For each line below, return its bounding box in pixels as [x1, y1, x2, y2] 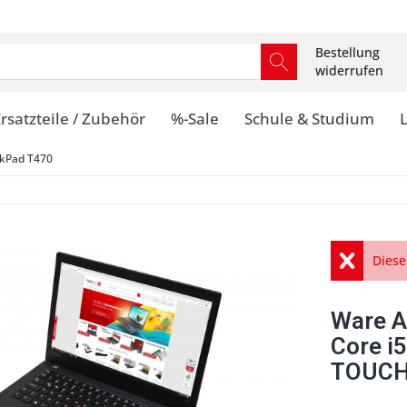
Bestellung [315, 44, 380, 61]
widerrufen [315, 62, 383, 79]
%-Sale [171, 108, 219, 129]
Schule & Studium [244, 108, 374, 129]
